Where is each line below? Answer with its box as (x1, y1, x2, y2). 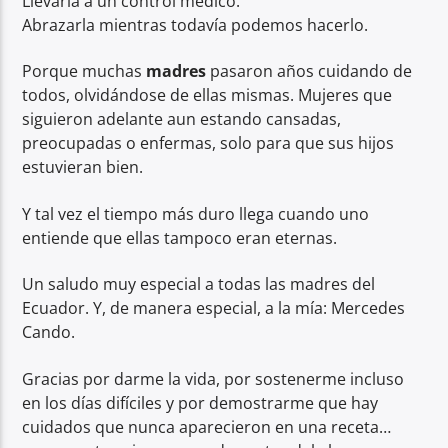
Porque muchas (22, 60, 147, 83)
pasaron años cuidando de (210, 60, 413, 83)
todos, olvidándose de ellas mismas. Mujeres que (22, 84, 393, 107)
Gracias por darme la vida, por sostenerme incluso (22, 367, 405, 390)
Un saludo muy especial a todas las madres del (22, 273, 376, 296)
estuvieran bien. (22, 156, 144, 179)
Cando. (22, 321, 76, 344)
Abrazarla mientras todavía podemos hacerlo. (22, 14, 369, 37)
